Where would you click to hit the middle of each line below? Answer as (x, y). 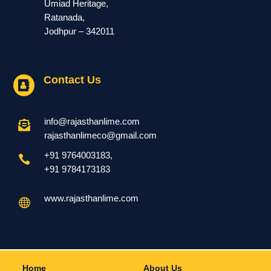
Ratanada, (65, 18)
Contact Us (73, 80)
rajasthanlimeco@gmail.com (101, 135)
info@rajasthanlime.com (92, 122)
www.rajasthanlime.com (92, 198)
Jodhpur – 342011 (80, 31)
